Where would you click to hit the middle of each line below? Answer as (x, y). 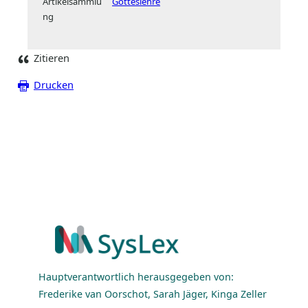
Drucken (54, 85)
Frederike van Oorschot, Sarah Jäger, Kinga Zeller (153, 294)
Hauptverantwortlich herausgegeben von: (136, 276)
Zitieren (52, 57)
